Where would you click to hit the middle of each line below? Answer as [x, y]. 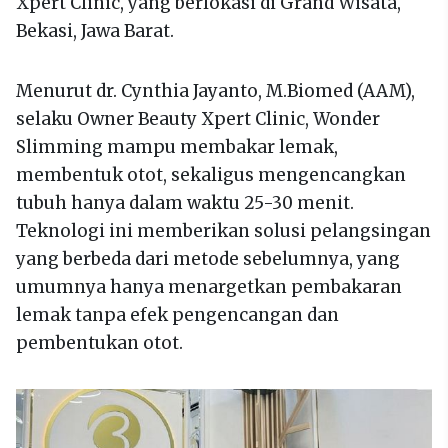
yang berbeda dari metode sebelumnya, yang [208, 258]
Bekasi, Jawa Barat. [95, 30]
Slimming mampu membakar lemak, [177, 146]
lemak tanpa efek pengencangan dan [177, 314]
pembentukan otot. [99, 342]
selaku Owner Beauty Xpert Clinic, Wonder [198, 118]
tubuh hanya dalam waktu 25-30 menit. [185, 202]
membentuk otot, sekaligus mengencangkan [211, 174]
